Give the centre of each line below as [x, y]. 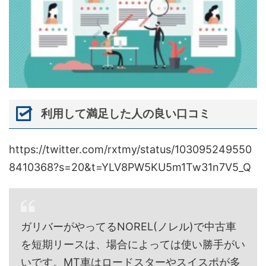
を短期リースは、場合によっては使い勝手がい [133, 244]
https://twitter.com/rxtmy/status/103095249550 [130, 149]
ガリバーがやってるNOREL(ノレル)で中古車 [129, 226]
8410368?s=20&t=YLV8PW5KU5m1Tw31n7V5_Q [130, 167]
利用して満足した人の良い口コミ [125, 114]
